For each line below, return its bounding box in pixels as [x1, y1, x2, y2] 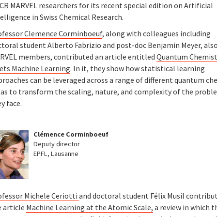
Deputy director [33, 139, 80, 148]
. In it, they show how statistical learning [70, 63, 205, 73]
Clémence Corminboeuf [33, 129, 109, 139]
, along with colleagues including [102, 28, 211, 38]
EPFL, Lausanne [33, 149, 79, 158]
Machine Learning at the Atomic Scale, [26, 202, 154, 213]
